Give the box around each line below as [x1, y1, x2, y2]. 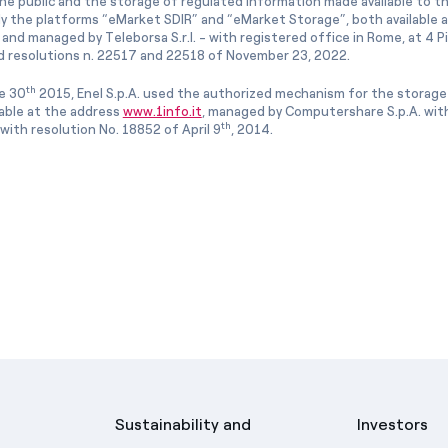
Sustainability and [115, 414, 252, 434]
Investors [356, 414, 428, 434]
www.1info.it [122, 103, 202, 119]
